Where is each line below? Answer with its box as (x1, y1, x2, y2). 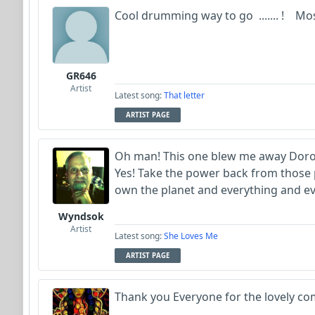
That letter (164, 89, 205, 101)
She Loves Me (164, 229, 218, 242)
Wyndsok (58, 209, 104, 223)
